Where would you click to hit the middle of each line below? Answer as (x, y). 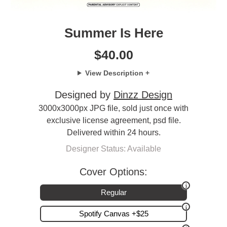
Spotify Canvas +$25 (113, 214)
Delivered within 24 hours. (113, 132)
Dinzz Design (143, 94)
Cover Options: (113, 172)
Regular (113, 192)
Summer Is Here (113, 33)
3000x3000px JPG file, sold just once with (113, 108)
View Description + (117, 73)
